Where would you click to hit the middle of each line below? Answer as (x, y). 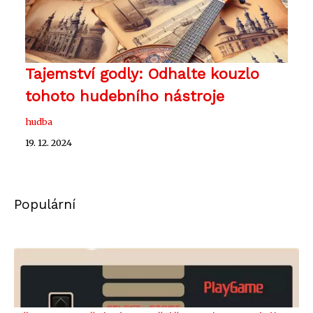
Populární (45, 204)
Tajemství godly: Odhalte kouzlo (142, 73)
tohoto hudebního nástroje (125, 96)
